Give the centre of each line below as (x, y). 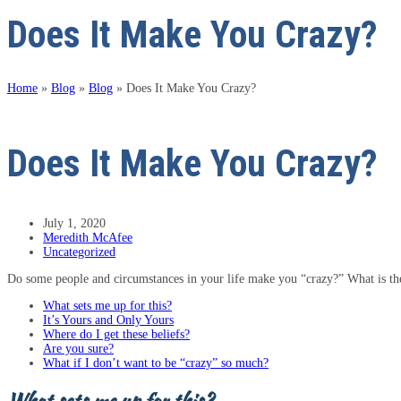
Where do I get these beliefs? (116, 334)
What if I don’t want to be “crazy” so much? (156, 363)
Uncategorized (79, 252)
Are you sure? (78, 348)
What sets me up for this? (107, 305)
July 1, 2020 (74, 223)
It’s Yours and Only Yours (108, 320)
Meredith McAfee (88, 237)
